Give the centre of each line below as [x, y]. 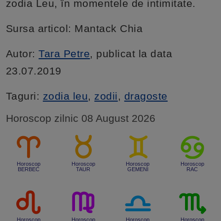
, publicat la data [131, 53]
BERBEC [29, 169]
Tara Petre [64, 53]
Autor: [22, 53]
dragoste [146, 96]
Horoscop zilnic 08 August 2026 [80, 118]
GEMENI [138, 169]
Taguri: [24, 96]
